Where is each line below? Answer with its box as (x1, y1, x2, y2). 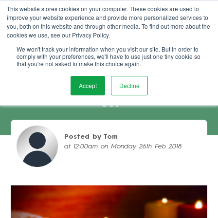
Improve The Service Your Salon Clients (16, 87, 202, 97)
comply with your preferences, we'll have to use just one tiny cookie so (17, 52, 200, 60)
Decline (119, 81, 140, 90)
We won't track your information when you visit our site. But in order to (17, 45, 199, 53)
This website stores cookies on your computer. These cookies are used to (7, 4, 199, 13)
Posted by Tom (64, 133, 118, 140)
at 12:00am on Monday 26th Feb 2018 (64, 143, 182, 150)
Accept (78, 81, 97, 90)
